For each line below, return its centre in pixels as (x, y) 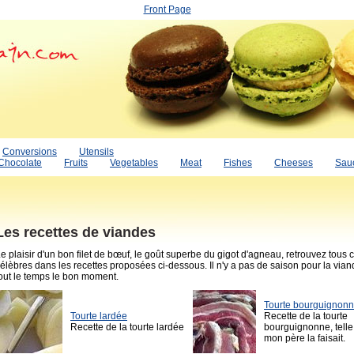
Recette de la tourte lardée (127, 328)
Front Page (167, 9)
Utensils (96, 152)
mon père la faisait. (305, 339)
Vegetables (134, 163)
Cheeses (294, 163)
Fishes (238, 163)
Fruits (76, 163)
